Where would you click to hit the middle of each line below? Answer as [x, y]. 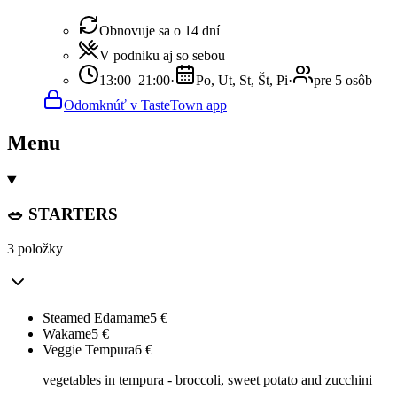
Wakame [67, 334]
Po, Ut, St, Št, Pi [242, 80]
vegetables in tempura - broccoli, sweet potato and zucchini [207, 380]
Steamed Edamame [96, 318]
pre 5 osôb [343, 80]
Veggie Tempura [89, 350]
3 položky [35, 249]
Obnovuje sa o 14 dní [160, 30]
